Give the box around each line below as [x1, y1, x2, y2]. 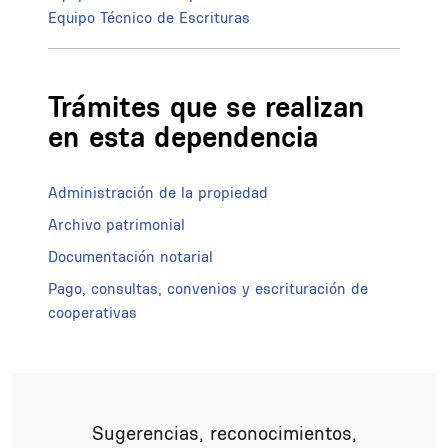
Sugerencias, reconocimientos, [91, 421, 357, 446]
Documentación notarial [48, 246, 213, 266]
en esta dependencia [48, 119, 319, 155]
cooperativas [48, 302, 137, 322]
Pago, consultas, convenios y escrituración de [48, 278, 368, 298]
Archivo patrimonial [48, 214, 185, 234]
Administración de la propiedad [48, 182, 268, 202]
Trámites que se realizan [48, 89, 365, 125]
